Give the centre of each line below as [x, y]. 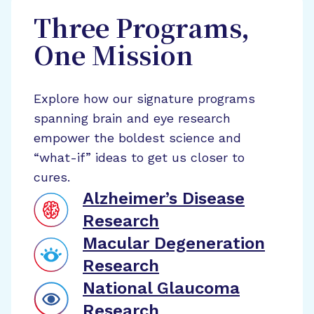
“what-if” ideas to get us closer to [139, 157]
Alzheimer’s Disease [164, 198]
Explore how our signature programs [144, 98]
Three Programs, [142, 31]
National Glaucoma [161, 288]
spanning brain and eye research [132, 118]
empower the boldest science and [137, 138]
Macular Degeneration [174, 243]
